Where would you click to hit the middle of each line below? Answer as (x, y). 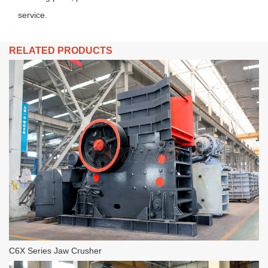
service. (33, 15)
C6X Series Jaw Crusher (55, 251)
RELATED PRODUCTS (61, 50)
